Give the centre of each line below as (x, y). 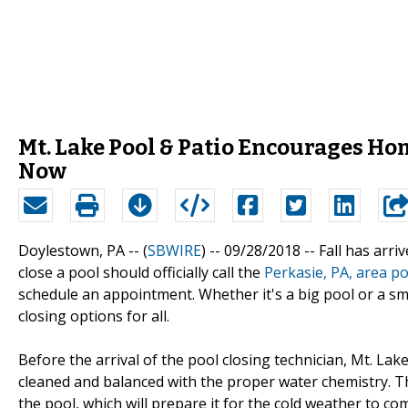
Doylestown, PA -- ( (83, 250)
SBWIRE (174, 250)
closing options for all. (94, 316)
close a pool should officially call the (141, 272)
